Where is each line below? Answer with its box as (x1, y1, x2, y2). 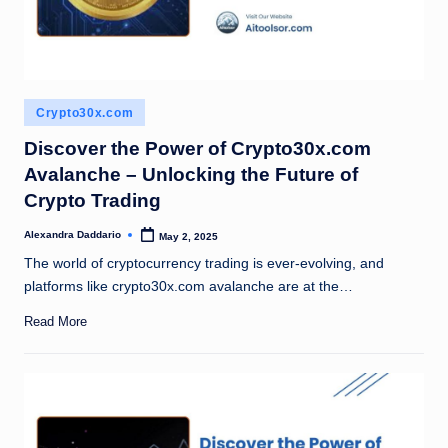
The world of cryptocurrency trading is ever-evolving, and (24, 255, 384, 271)
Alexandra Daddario (24, 229, 121, 241)
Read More (24, 314, 87, 330)
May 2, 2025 (159, 230, 219, 242)
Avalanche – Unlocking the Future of (24, 164, 358, 186)
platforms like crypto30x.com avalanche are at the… (24, 278, 353, 294)
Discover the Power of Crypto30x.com (24, 138, 371, 160)
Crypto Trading (24, 190, 161, 212)
